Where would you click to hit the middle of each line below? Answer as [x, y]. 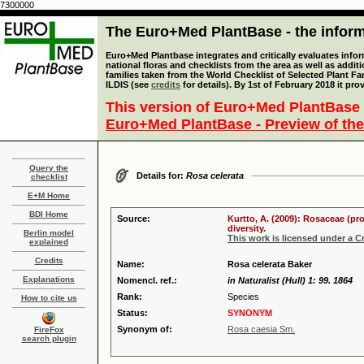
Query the [49, 168]
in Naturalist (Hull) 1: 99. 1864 [290, 280]
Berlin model [49, 233]
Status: [132, 313]
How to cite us [49, 298]
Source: [134, 219]
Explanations [49, 279]
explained [49, 242]
